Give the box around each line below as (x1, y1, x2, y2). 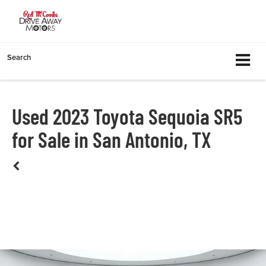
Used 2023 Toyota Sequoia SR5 (12, 103, 242, 129)
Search (7, 52, 31, 63)
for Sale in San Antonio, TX (12, 126, 211, 153)
